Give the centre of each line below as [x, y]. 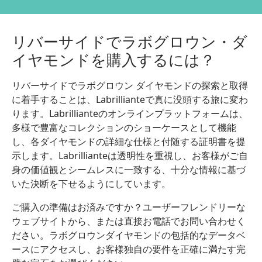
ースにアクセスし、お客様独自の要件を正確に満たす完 [129, 249]
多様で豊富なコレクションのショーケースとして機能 [124, 127]
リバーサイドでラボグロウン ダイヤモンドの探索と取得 [130, 85]
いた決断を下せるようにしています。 [91, 183]
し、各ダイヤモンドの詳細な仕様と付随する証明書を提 [129, 141]
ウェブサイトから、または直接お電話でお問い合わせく [129, 221]
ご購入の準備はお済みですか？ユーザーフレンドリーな [129, 207]
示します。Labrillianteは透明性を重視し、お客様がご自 [130, 155]
